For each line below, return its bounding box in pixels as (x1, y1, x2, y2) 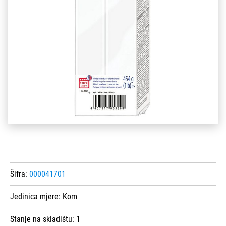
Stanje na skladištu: (10, 214, 76, 224)
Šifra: (10, 169, 29, 179)
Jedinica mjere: (10, 192, 63, 202)
